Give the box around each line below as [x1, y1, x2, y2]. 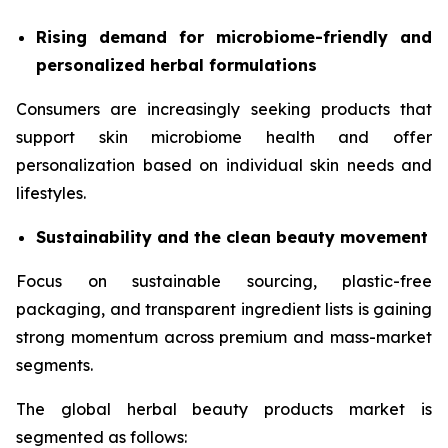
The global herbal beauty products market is [16, 398, 432, 419]
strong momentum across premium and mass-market [16, 326, 432, 347]
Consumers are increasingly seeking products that [16, 98, 432, 119]
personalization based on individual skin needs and [16, 154, 432, 175]
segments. [16, 354, 93, 375]
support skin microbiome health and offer [16, 126, 432, 147]
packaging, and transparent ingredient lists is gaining [16, 298, 432, 319]
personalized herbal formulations [36, 54, 317, 75]
